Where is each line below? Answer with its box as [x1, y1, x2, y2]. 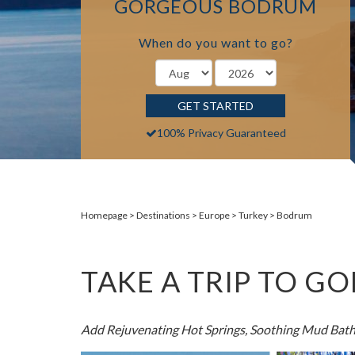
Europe [199, 209, 230, 221]
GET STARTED [177, 99, 254, 113]
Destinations [136, 209, 190, 221]
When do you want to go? [138, 35, 293, 50]
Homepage [81, 209, 128, 221]
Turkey [239, 209, 268, 221]
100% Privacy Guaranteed [156, 126, 286, 139]
